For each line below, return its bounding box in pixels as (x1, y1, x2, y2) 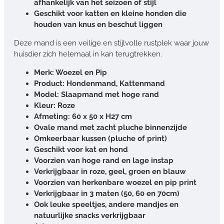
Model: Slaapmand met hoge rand (34, 89, 159, 99)
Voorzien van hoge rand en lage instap (34, 155, 173, 165)
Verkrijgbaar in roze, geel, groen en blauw (34, 166, 186, 176)
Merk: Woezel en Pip (34, 67, 107, 77)
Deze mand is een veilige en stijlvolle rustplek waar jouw (14, 38, 209, 47)
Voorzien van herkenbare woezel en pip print (34, 177, 196, 187)
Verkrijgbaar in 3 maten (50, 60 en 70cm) (34, 188, 179, 198)
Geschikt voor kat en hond (34, 144, 128, 154)
